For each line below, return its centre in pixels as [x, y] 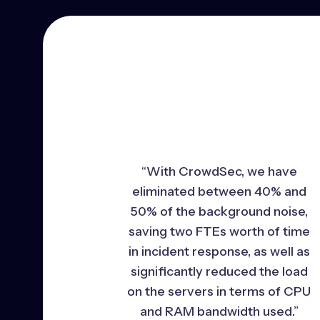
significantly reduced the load [219, 271]
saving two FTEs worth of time [219, 231]
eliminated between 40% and [219, 191]
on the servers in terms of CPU [219, 291]
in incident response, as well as [219, 251]
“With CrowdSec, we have [219, 171]
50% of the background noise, [219, 211]
